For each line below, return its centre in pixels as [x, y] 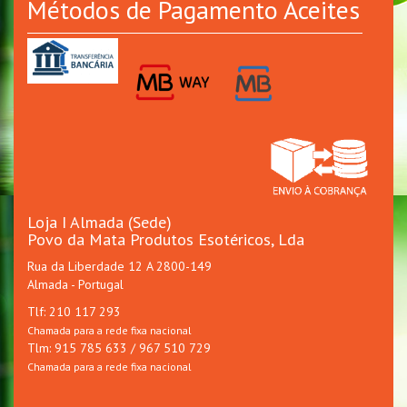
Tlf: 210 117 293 [74, 312]
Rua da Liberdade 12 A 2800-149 [119, 267]
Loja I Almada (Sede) [99, 223]
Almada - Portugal [75, 285]
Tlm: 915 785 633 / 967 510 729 [119, 348]
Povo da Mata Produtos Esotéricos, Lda [166, 240]
